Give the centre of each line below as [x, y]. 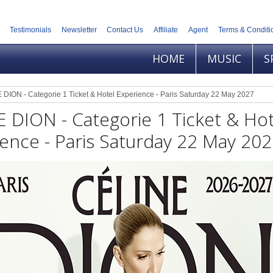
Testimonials [30, 30]
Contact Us [125, 30]
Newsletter [79, 30]
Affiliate [166, 30]
